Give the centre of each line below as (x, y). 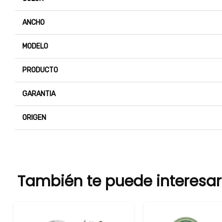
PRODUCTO (40, 70)
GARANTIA (39, 94)
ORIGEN (34, 118)
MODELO (35, 47)
